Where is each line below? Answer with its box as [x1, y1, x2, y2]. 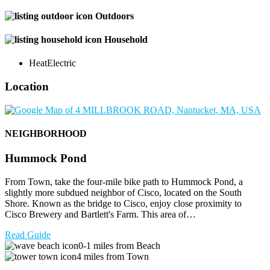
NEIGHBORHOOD [5, 128, 87, 139]
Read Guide [5, 229, 51, 240]
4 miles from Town [77, 251, 149, 262]
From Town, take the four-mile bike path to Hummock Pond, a [5, 176, 243, 187]
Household [104, 34, 148, 45]
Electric [47, 58, 76, 69]
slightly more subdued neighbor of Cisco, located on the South [5, 187, 242, 198]
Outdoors [95, 10, 134, 21]
